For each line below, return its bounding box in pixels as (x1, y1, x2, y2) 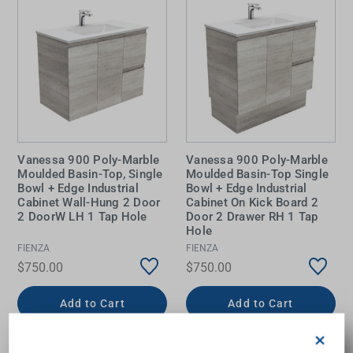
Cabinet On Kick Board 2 (186, 195, 318, 210)
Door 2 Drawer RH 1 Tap (186, 209, 318, 224)
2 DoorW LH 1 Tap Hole (17, 209, 147, 224)
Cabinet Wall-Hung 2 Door (17, 195, 161, 210)
